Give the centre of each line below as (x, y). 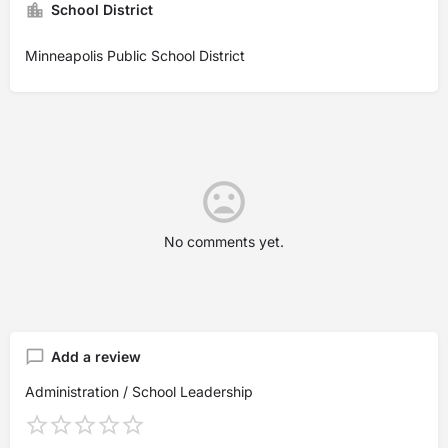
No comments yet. (224, 241)
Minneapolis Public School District (135, 55)
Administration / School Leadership (139, 391)
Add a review (96, 356)
